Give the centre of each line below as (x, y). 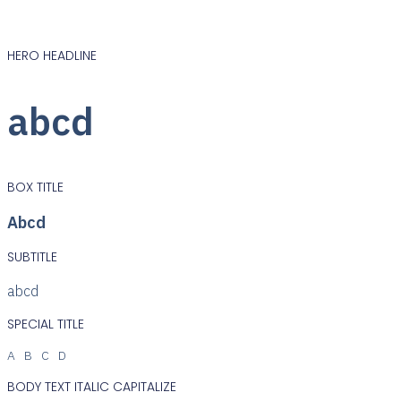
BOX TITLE (35, 187)
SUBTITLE (32, 256)
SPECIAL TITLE (46, 324)
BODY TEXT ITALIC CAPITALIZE (92, 386)
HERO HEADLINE (52, 55)
